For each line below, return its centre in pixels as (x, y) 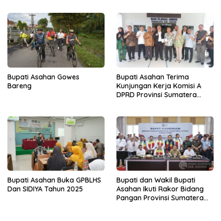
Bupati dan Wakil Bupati (156, 180)
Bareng (19, 86)
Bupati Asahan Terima (153, 77)
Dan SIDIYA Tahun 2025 (45, 189)
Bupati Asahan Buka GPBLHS (54, 180)
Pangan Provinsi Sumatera (160, 198)
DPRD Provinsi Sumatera (157, 94)
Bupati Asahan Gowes (43, 77)
